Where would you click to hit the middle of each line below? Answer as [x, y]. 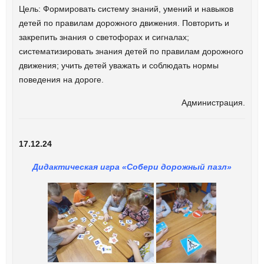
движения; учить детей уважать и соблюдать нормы [118, 66]
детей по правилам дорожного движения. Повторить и [124, 23]
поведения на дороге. [61, 80]
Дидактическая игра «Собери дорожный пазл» [132, 167]
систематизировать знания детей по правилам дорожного [131, 52]
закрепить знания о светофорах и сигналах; [104, 37]
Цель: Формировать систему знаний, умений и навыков [126, 9]
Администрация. [214, 103]
